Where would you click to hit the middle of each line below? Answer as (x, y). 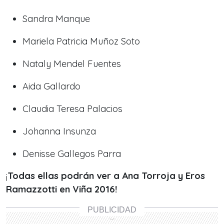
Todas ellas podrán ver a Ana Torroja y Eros (106, 176)
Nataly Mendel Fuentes (72, 64)
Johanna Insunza (59, 131)
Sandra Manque (56, 19)
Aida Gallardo (51, 86)
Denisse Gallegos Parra (72, 154)
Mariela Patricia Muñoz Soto (81, 41)
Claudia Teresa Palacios (72, 109)
